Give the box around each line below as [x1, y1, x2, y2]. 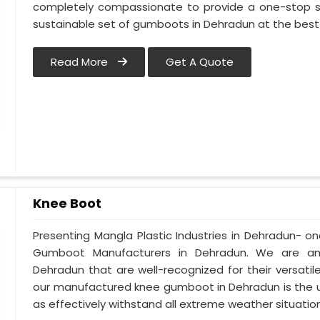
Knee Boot [33, 194, 102, 212]
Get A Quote [166, 54, 234, 70]
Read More [51, 54, 111, 70]
